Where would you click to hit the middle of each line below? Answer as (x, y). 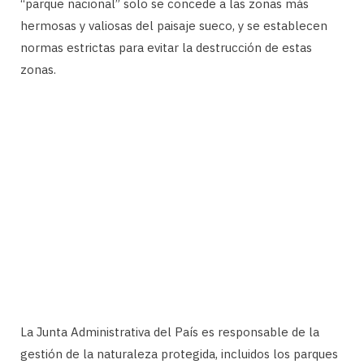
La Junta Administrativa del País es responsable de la (170, 331)
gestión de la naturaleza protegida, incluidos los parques (179, 353)
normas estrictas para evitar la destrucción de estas (166, 47)
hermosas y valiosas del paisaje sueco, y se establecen (174, 25)
